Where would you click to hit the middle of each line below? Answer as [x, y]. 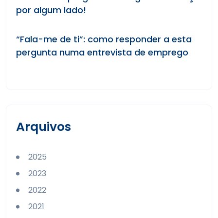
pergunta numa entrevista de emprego [102, 52]
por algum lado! [51, 10]
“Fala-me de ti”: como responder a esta [104, 39]
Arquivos [44, 127]
